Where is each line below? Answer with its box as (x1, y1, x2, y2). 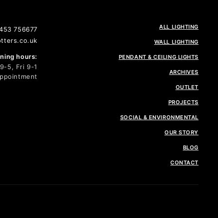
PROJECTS (168, 99, 199, 106)
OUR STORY (164, 129, 199, 136)
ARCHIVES (169, 69, 199, 76)
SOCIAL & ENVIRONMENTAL (120, 114, 199, 121)
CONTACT (170, 159, 199, 166)
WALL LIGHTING (154, 38, 199, 46)
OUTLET (175, 84, 199, 91)
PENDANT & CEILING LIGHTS (118, 54, 199, 61)
